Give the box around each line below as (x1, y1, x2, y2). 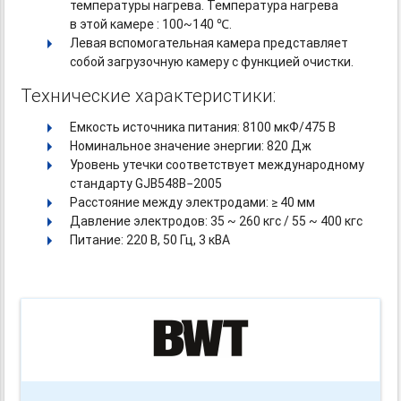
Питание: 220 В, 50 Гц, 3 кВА (70, 232, 231, 249)
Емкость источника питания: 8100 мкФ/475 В (70, 119, 337, 136)
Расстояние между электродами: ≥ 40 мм (70, 194, 316, 211)
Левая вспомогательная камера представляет (70, 35, 349, 52)
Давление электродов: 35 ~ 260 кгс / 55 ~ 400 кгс (70, 213, 363, 230)
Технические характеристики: (21, 84, 277, 107)
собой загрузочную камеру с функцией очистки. (70, 54, 354, 71)
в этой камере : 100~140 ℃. (70, 16, 233, 33)
